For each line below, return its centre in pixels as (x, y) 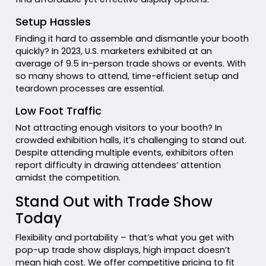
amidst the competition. (68, 178)
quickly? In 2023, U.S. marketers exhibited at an (114, 51)
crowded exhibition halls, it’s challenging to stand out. (131, 140)
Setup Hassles (53, 22)
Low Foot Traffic (60, 111)
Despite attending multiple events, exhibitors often (125, 153)
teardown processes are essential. (90, 89)
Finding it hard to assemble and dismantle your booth (132, 39)
